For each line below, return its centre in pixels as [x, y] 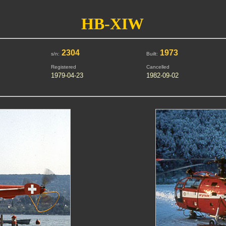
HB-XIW [112, 24]
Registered [63, 67]
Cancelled [158, 67]
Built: [152, 54]
